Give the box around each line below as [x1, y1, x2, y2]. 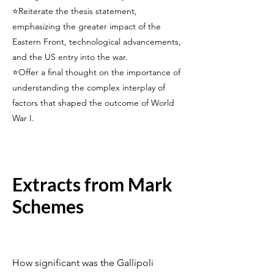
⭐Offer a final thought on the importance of [12, 67, 180, 78]
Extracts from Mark [12, 173, 172, 195]
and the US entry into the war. [12, 51, 128, 62]
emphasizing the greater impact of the [12, 21, 161, 32]
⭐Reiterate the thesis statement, [12, 6, 137, 17]
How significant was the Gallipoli [12, 257, 154, 268]
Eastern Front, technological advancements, [12, 36, 181, 47]
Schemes [12, 195, 84, 217]
